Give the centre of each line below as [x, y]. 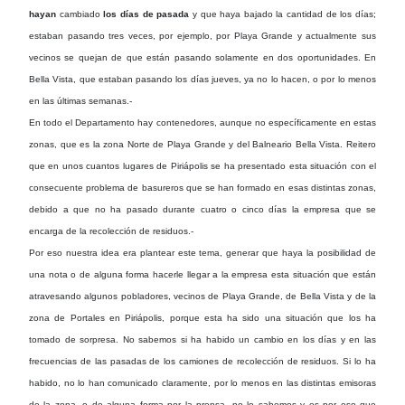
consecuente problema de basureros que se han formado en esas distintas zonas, [202, 187]
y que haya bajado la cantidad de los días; [283, 14]
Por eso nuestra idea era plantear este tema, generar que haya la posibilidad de [202, 252]
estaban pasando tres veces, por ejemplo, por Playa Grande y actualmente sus [202, 35]
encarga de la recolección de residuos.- [111, 231]
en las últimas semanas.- [80, 100]
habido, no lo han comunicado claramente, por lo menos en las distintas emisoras [202, 382]
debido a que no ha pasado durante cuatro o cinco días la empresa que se [202, 209]
